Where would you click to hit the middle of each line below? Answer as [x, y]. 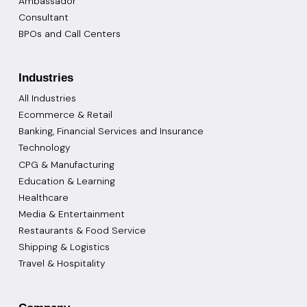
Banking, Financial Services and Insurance [111, 131]
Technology [44, 148]
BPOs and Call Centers [69, 34]
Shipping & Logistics [64, 246]
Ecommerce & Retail [65, 115]
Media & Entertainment [71, 213]
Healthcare [43, 197]
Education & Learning [66, 181]
